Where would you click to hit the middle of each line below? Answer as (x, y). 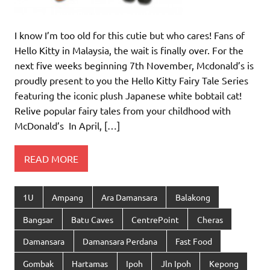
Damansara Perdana (120, 241)
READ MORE (51, 158)
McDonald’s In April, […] (67, 126)
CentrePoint (155, 219)
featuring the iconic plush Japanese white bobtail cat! (129, 96)
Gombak (39, 263)
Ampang (68, 197)
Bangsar (38, 219)
